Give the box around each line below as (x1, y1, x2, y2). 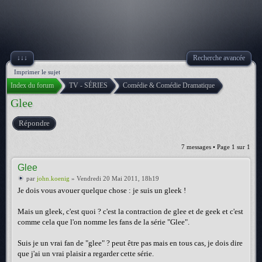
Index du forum (11, 81, 54, 89)
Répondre (19, 119, 50, 127)
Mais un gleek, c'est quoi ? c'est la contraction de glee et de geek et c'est (18, 207, 243, 216)
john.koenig (37, 175, 70, 182)
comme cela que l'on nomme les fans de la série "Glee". (18, 218, 189, 226)
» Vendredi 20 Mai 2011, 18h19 (70, 175, 159, 182)
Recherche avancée (193, 54, 245, 62)
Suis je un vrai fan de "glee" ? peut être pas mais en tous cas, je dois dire (18, 239, 243, 247)
